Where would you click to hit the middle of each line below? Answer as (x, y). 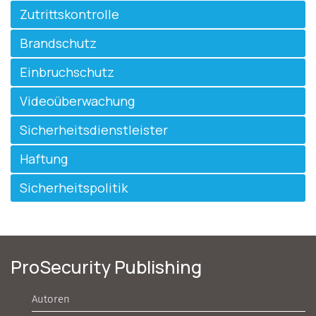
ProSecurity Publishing (106, 267)
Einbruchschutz (67, 72)
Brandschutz (58, 43)
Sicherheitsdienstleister (93, 129)
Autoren (51, 299)
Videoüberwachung (77, 101)
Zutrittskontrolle (69, 14)
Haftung (43, 158)
